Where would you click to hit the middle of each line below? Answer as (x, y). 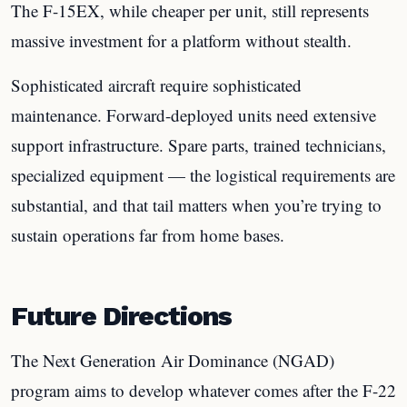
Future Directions (122, 315)
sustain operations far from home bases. (148, 235)
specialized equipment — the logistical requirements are (203, 175)
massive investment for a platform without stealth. (181, 40)
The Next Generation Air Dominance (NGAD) (173, 360)
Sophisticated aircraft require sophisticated (156, 85)
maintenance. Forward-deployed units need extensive (194, 115)
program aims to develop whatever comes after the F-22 (203, 390)
